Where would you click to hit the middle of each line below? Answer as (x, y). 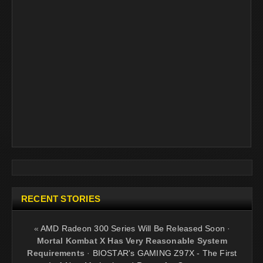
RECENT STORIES (61, 198)
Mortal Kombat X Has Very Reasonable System (132, 240)
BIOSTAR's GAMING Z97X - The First (165, 253)
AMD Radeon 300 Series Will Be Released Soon (133, 228)
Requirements (56, 253)
